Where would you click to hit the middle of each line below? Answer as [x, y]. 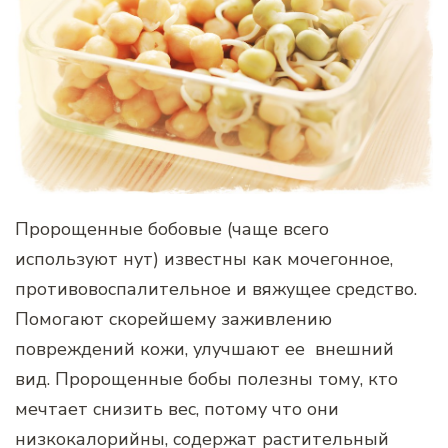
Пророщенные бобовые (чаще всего [172, 229]
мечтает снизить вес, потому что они [177, 409]
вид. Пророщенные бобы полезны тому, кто [206, 379]
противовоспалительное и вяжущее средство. [216, 289]
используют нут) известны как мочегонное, [204, 259]
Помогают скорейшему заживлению [173, 319]
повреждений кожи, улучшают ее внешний [204, 349]
